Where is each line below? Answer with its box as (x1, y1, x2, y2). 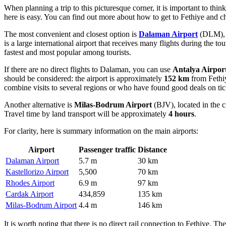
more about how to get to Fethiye (99, 13, 204, 22)
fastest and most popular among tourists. (4, 48, 131, 57)
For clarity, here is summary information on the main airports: (4, 127, 198, 136)
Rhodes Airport (6, 179, 54, 188)
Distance (138, 145, 167, 154)
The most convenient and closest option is (4, 30, 139, 39)
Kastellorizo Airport (6, 167, 69, 177)
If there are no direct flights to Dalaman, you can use (4, 65, 173, 74)
